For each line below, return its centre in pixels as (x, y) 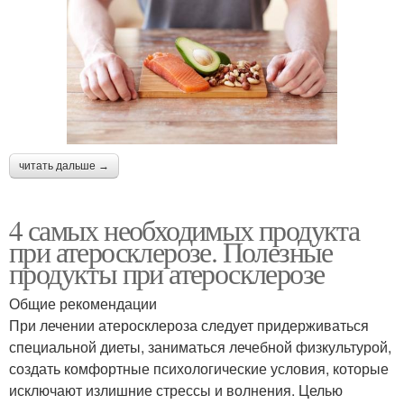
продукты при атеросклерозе (167, 273)
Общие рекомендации (83, 304)
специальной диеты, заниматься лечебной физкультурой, (200, 347)
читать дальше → (64, 166)
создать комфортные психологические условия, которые (199, 369)
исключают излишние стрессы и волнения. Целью (176, 390)
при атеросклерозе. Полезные (171, 252)
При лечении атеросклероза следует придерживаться (189, 326)
